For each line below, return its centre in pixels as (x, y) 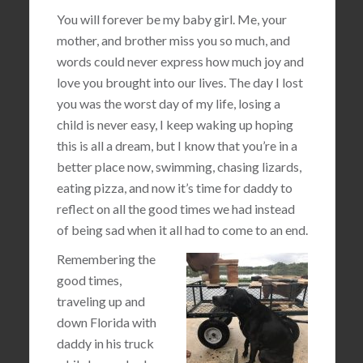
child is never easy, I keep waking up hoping (175, 124)
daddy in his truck (105, 343)
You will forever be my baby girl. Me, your (171, 19)
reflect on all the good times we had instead (175, 209)
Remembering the (106, 259)
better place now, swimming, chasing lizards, (179, 167)
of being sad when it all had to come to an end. (182, 230)
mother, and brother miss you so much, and (173, 40)
